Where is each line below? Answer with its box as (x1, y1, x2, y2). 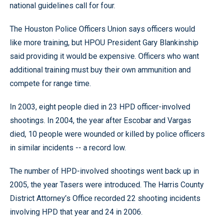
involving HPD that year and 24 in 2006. (10, 207, 143, 217)
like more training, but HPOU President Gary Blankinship (10, 38, 199, 47)
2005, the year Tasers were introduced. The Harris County (10, 180, 204, 189)
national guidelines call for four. (10, 1, 115, 10)
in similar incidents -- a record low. (10, 143, 126, 152)
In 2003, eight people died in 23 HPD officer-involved (10, 102, 190, 111)
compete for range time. (10, 79, 91, 88)
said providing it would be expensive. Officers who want (10, 52, 199, 61)
